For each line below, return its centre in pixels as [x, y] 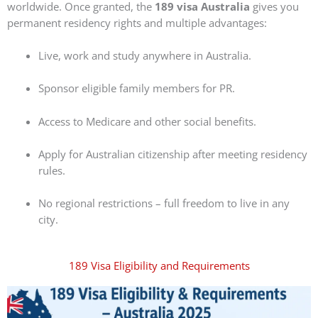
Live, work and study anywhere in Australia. [144, 55]
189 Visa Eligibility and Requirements [159, 265]
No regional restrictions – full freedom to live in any [164, 203]
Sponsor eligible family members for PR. [136, 88]
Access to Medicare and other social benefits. [147, 121]
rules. [51, 170]
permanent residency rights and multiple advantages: [137, 22]
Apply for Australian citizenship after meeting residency [172, 154]
